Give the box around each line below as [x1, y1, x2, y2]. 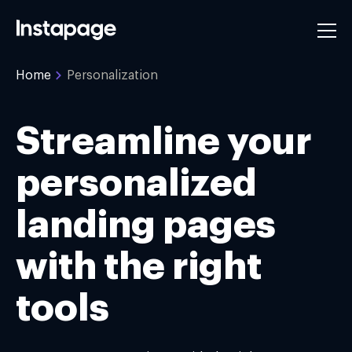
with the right [16, 247, 262, 285]
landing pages [16, 206, 276, 244]
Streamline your [16, 123, 312, 160]
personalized [16, 164, 257, 202]
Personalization [67, 69, 158, 82]
